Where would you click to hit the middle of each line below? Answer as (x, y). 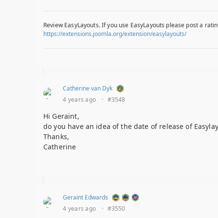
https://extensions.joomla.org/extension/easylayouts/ (115, 34)
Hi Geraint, (61, 116)
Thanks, (56, 137)
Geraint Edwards (85, 198)
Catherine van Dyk (88, 89)
